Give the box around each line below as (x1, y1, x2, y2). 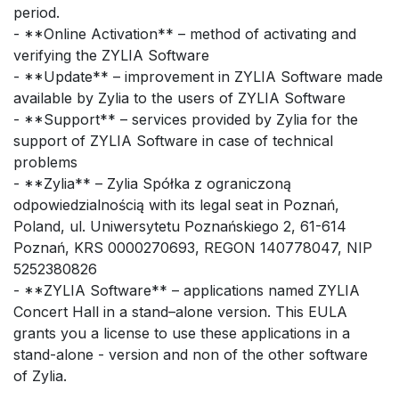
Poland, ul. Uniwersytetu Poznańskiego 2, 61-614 (13, 216, 346, 235)
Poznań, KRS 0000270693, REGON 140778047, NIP (13, 238, 372, 256)
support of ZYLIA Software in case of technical (13, 131, 333, 150)
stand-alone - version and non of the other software (13, 345, 368, 363)
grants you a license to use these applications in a (13, 323, 350, 342)
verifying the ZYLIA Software (13, 45, 209, 64)
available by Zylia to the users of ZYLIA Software (13, 88, 346, 107)
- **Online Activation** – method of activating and (13, 24, 356, 43)
